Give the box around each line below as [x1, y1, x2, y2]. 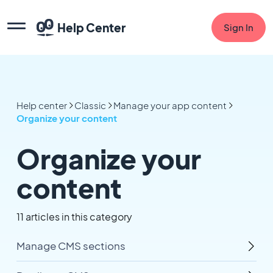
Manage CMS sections [16, 239, 126, 252]
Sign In [224, 21, 253, 33]
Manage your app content [113, 99, 227, 111]
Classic [74, 99, 106, 111]
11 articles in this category [16, 210, 132, 223]
